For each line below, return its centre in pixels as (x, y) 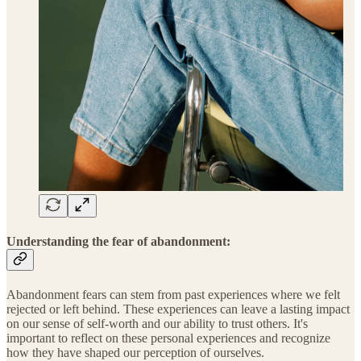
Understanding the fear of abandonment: (118, 241)
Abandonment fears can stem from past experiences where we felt (173, 295)
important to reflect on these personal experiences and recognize (168, 338)
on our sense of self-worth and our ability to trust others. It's (157, 324)
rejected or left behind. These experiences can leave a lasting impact (178, 309)
